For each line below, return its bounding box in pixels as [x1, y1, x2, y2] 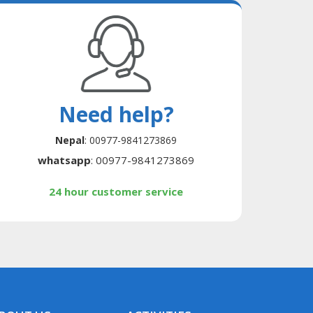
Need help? [58, 100, 174, 129]
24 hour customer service [49, 184, 183, 199]
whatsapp [38, 153, 91, 168]
